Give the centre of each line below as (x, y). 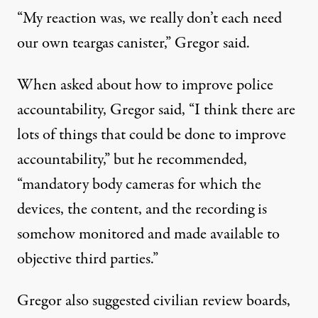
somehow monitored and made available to (148, 234)
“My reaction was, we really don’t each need (149, 18)
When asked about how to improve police (145, 85)
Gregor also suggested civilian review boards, (154, 301)
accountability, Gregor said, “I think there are (156, 110)
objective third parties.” (88, 259)
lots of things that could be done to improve (152, 135)
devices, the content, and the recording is (142, 209)
